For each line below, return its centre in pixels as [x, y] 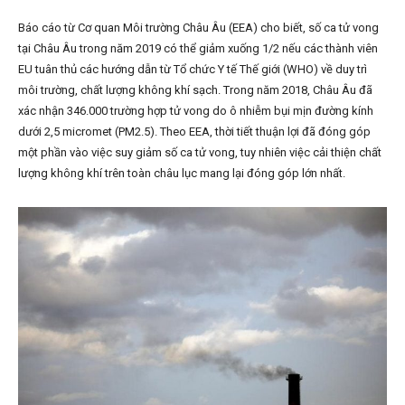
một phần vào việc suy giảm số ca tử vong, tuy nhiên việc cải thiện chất [200, 153]
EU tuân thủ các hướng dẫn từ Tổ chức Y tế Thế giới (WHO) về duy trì [193, 70]
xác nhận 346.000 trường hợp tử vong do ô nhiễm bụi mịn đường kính [196, 111]
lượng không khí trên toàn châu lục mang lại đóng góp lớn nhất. [182, 174]
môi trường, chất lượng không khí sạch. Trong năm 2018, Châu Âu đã [195, 90]
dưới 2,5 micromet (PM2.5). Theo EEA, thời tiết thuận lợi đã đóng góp [194, 132]
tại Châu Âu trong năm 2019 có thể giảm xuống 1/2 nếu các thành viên [198, 49]
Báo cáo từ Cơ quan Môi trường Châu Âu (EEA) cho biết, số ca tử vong [198, 28]
